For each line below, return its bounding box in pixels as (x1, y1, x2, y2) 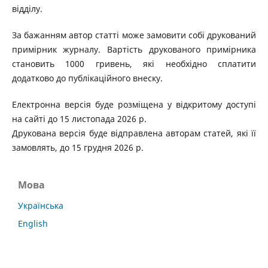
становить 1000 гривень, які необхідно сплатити (11, 58, 257, 70)
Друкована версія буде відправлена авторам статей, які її (11, 127, 257, 139)
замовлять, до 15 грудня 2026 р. (11, 142, 144, 154)
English (18, 218, 48, 230)
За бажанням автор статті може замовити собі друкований (11, 29, 257, 41)
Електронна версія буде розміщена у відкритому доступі (11, 99, 257, 111)
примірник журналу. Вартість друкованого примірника (11, 44, 257, 56)
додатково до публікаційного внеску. (11, 72, 163, 84)
